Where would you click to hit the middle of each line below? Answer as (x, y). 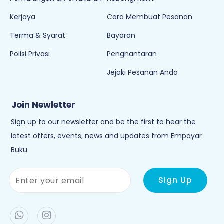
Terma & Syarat (38, 35)
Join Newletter (43, 105)
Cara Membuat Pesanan (150, 17)
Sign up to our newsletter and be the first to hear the (103, 122)
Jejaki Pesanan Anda (142, 72)
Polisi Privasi (30, 54)
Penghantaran (132, 54)
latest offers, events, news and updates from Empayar (106, 136)
